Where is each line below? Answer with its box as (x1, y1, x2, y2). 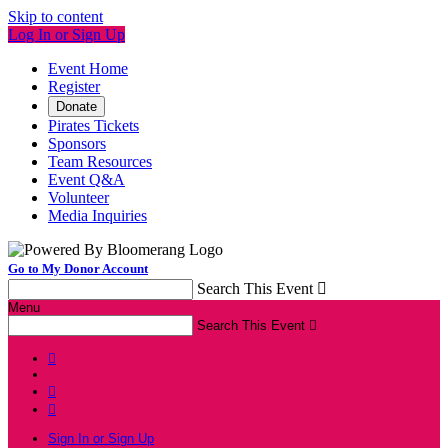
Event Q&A (48, 171, 125, 188)
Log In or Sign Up (8, 26, 125, 43)
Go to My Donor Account (8, 261, 148, 276)
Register (48, 78, 100, 95)
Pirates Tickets (48, 117, 139, 134)
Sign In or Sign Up (48, 431, 154, 446)
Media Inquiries (48, 207, 147, 224)
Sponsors (48, 135, 106, 152)
